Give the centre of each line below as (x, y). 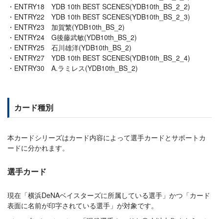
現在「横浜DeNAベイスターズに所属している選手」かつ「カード (109, 195)
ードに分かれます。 (38, 147)
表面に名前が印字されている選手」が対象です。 (83, 205)
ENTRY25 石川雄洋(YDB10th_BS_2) (73, 47)
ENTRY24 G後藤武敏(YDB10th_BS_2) (76, 37)
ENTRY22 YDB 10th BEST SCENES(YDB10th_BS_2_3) (102, 16)
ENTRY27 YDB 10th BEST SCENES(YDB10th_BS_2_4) (102, 57)
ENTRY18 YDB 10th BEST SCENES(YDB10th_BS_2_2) (102, 6)
